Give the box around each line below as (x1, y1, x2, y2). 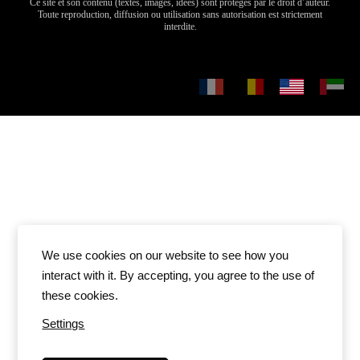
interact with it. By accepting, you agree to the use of (42, 268, 315, 282)
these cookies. (42, 288, 119, 302)
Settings (42, 317, 85, 330)
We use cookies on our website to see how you (42, 248, 289, 262)
